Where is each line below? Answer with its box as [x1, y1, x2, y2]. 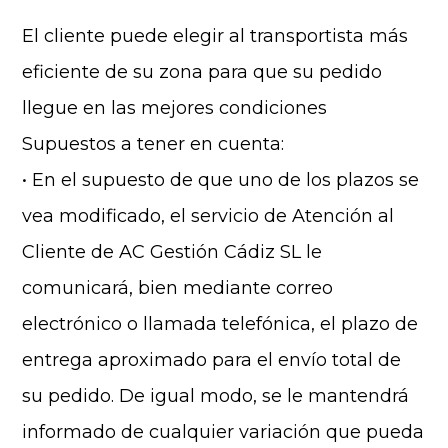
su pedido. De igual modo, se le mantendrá [22, 385, 410, 407]
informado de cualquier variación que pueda [22, 421, 425, 443]
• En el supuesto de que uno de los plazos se [22, 169, 420, 191]
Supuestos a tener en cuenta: [22, 133, 285, 155]
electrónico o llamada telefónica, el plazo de [22, 313, 419, 335]
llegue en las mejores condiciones [22, 97, 328, 119]
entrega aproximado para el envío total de [22, 349, 402, 371]
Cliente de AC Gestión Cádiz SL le [22, 241, 323, 263]
